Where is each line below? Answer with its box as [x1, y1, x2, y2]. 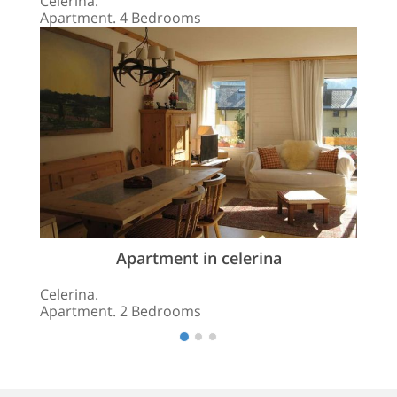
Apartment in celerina [115, 246, 282, 269]
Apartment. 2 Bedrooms [40, 300, 201, 321]
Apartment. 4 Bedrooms [40, 7, 201, 27]
